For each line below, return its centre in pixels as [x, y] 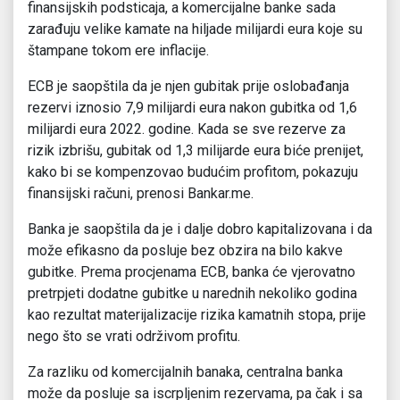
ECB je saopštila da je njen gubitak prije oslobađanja [188, 87]
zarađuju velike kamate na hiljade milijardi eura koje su [195, 29]
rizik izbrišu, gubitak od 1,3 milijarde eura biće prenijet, [196, 151]
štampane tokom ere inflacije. [118, 51]
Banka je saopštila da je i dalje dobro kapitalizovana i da [200, 229]
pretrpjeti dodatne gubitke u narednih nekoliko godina [192, 294]
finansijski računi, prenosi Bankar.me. [141, 194]
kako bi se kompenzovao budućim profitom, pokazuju [193, 172]
